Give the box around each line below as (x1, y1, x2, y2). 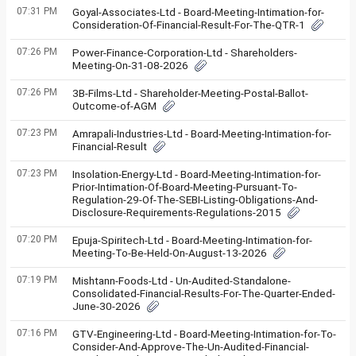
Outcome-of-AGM (72, 99, 157, 112)
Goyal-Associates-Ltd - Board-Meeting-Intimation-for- (72, 6, 324, 18)
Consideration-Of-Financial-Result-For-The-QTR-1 (72, 18, 305, 31)
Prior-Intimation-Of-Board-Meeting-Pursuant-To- (72, 180, 297, 193)
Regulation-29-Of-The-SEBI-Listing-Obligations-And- (72, 193, 318, 206)
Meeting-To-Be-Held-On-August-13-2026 (72, 246, 267, 259)
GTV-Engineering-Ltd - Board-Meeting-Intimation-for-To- (72, 327, 336, 340)
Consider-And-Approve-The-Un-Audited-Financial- (72, 340, 309, 353)
